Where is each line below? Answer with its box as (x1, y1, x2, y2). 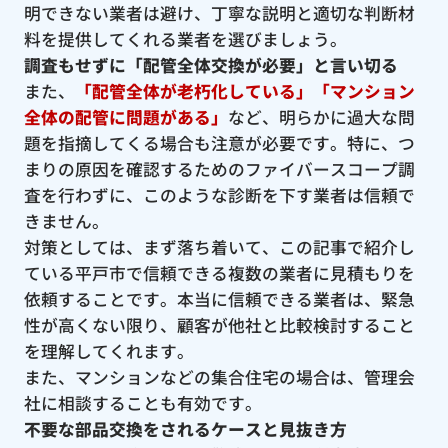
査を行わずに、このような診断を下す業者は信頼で (23, 183, 415, 208)
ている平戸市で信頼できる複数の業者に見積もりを (23, 261, 415, 286)
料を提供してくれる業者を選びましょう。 (23, 27, 347, 52)
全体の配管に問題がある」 (23, 105, 228, 130)
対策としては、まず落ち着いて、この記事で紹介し (23, 235, 415, 260)
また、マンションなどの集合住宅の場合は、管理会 (23, 365, 415, 390)
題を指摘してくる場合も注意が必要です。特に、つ (23, 131, 415, 156)
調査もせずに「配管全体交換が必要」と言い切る (23, 53, 398, 78)
